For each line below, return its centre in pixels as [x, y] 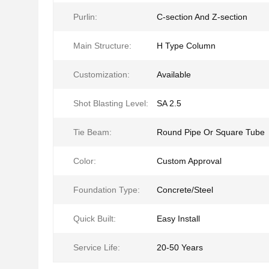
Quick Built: [95, 219]
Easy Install [178, 219]
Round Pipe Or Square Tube [211, 132]
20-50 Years [180, 247]
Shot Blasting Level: [111, 103]
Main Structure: [102, 46]
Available [174, 74]
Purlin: [85, 17]
